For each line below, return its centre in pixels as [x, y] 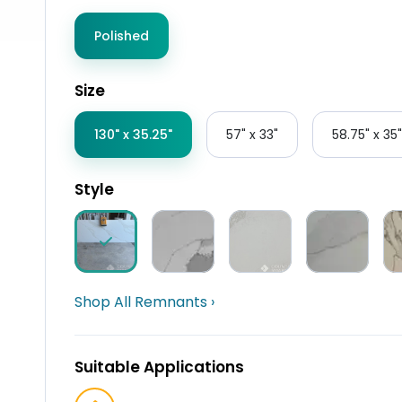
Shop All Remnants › [144, 302]
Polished [122, 36]
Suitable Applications [159, 367]
